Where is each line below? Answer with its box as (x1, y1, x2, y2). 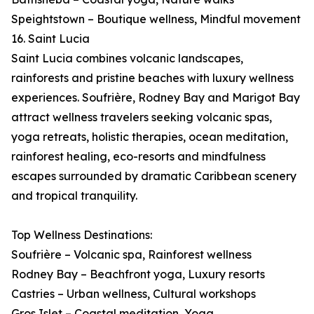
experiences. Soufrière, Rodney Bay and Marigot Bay (11, 90, 300, 105)
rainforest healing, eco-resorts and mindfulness (11, 149, 266, 164)
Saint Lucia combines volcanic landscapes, (11, 51, 243, 66)
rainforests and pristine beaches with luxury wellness (11, 71, 294, 86)
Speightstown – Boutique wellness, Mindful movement (11, 12, 301, 27)
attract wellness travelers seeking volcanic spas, (11, 110, 272, 125)
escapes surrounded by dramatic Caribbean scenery (11, 169, 296, 184)
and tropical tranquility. (11, 189, 137, 203)
